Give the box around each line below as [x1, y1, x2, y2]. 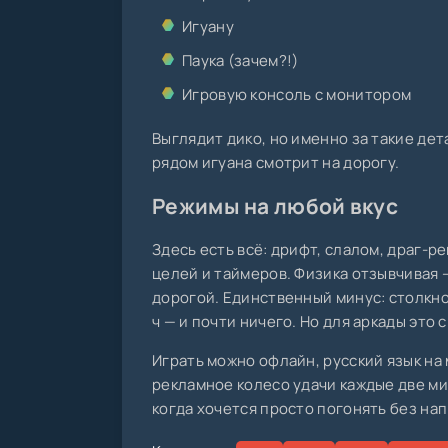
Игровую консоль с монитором [182, 84, 412, 106]
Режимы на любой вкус [152, 192, 398, 221]
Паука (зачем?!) [182, 50, 299, 72]
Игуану [182, 16, 234, 38]
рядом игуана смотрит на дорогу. [152, 152, 400, 174]
